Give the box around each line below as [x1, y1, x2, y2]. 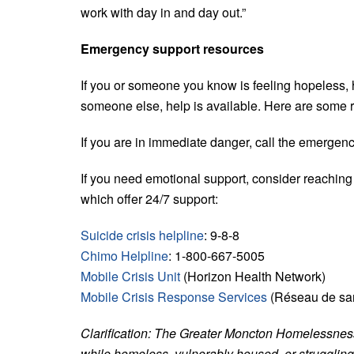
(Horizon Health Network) [180, 266, 326, 285]
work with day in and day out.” [81, 2, 246, 21]
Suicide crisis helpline [81, 225, 204, 244]
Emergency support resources [81, 39, 264, 58]
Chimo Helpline [81, 246, 168, 265]
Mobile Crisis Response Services [81, 287, 267, 306]
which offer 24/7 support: [81, 189, 218, 208]
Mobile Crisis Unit [81, 266, 180, 285]
